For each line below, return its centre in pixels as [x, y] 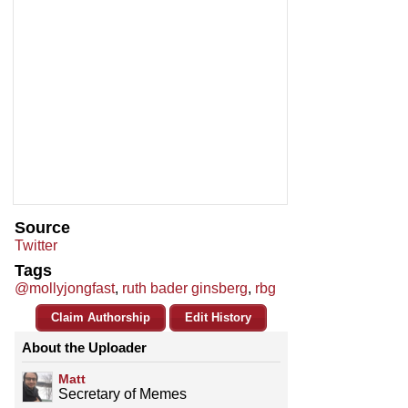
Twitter [36, 246]
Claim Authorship [101, 318]
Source [42, 228]
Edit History [218, 318]
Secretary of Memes [122, 394]
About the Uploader [84, 348]
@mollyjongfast [65, 289]
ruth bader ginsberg [185, 289]
